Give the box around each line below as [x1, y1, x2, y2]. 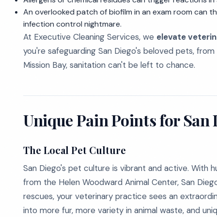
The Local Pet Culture [23, 143, 126, 156]
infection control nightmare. [23, 19, 122, 29]
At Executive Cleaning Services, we [23, 31, 156, 42]
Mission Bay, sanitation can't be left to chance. [23, 60, 195, 70]
